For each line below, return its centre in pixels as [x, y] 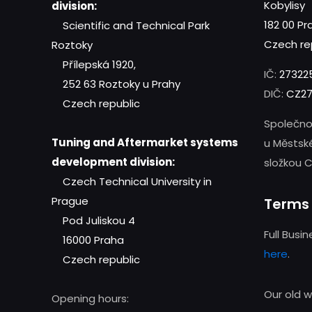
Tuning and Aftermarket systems [145, 143]
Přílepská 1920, [94, 65]
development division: [113, 162]
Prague [70, 201]
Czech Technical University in [132, 182]
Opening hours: [90, 299]
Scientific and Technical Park [131, 26]
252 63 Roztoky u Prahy [116, 84]
